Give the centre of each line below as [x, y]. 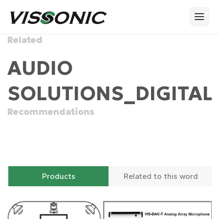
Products [58, 176]
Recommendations [51, 111]
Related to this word [161, 176]
